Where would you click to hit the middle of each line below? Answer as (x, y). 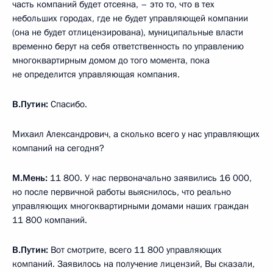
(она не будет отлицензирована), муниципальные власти (128, 32)
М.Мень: (30, 178)
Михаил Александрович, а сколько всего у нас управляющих (136, 134)
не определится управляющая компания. (96, 74)
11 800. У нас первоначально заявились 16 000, (150, 178)
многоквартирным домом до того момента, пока (111, 60)
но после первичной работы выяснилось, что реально (122, 192)
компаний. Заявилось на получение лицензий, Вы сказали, (133, 264)
